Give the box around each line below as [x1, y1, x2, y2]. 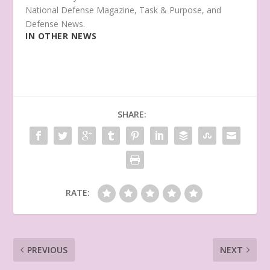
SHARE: [118, 108, 146, 121]
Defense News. [25, 18, 86, 30]
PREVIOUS [27, 244, 68, 256]
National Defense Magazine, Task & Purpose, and [25, 4, 222, 16]
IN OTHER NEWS [25, 30, 97, 42]
